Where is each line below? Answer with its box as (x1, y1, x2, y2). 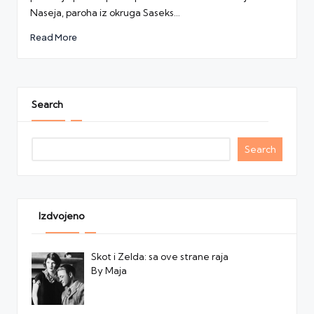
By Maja (91, 265, 128, 277)
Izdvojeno (38, 209, 85, 222)
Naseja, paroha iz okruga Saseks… (29, 6, 180, 18)
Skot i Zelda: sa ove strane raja (91, 251, 229, 263)
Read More (29, 32, 77, 43)
